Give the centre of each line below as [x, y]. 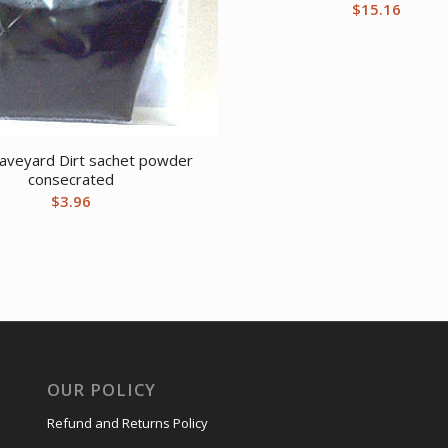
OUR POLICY [101, 390]
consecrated [71, 179]
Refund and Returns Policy [127, 423]
